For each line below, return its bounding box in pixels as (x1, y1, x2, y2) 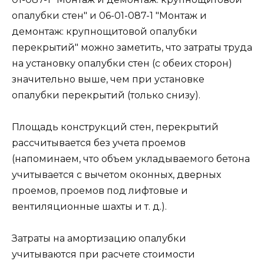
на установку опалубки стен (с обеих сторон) (12, 58, 232, 70)
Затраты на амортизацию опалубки (12, 233, 186, 245)
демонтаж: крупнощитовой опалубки (12, 26, 197, 38)
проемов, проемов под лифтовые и (12, 185, 188, 197)
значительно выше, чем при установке (12, 74, 204, 85)
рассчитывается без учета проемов (12, 137, 186, 149)
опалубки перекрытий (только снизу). (12, 90, 200, 101)
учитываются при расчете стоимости (12, 249, 195, 260)
